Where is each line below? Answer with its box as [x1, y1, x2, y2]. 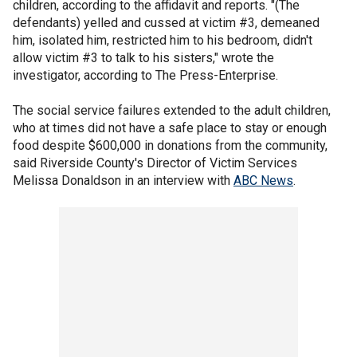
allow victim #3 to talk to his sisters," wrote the [13, 50, 274, 66]
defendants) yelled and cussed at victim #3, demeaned [13, 15, 320, 31]
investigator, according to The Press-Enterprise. [13, 68, 278, 84]
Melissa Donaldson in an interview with [13, 173, 233, 189]
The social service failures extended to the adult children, [13, 103, 331, 119]
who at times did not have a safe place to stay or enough [13, 120, 327, 136]
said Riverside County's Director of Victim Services [13, 155, 297, 171]
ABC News [233, 173, 293, 189]
